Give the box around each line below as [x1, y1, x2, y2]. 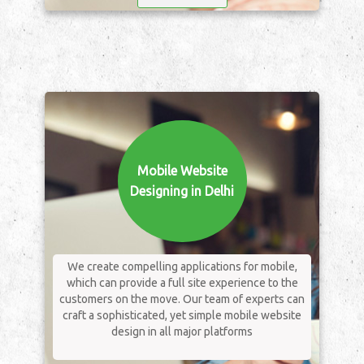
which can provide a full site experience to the [66, 276, 298, 290]
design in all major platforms [111, 325, 253, 339]
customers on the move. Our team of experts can [59, 292, 305, 306]
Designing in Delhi [130, 184, 234, 199]
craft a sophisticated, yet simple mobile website [63, 309, 301, 323]
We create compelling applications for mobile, [67, 260, 297, 274]
